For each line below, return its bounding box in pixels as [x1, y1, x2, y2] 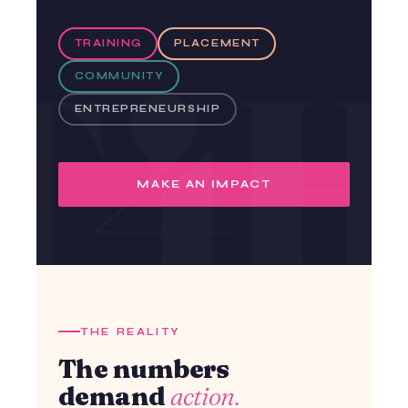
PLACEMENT [173, 37, 260, 50]
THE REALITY [80, 325, 181, 338]
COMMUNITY [74, 70, 164, 83]
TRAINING [74, 37, 142, 50]
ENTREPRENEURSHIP [74, 103, 221, 116]
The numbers [58, 352, 229, 384]
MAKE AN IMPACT [137, 177, 271, 190]
